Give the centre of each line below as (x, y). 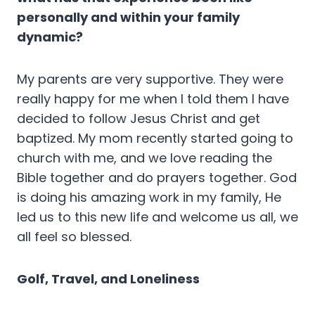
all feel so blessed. (74, 237)
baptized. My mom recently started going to (155, 139)
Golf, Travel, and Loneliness (108, 279)
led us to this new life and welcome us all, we (157, 217)
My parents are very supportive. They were (150, 79)
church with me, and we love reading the (144, 158)
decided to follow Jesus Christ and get (139, 119)
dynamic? (50, 37)
